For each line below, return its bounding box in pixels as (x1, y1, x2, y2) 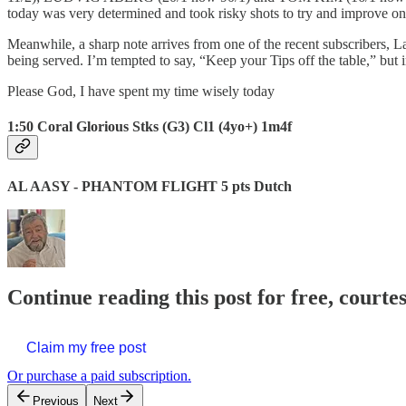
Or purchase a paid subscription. (7, 367, 191, 383)
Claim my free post (26, 339, 146, 355)
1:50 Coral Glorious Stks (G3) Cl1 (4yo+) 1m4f (7, 118, 292, 134)
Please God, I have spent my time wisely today (7, 82, 275, 99)
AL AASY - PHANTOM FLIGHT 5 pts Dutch (7, 179, 292, 195)
